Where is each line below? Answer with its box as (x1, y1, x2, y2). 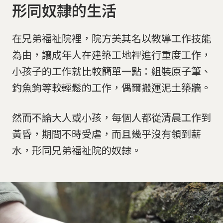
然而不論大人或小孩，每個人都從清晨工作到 (12, 110, 211, 125)
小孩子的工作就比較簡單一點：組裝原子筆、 (12, 64, 211, 79)
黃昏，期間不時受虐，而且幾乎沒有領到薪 (12, 126, 201, 141)
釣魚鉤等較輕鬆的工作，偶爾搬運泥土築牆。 (12, 80, 211, 95)
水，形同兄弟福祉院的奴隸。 (12, 143, 141, 158)
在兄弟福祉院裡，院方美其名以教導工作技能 (12, 31, 211, 46)
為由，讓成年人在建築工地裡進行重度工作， (12, 47, 211, 62)
